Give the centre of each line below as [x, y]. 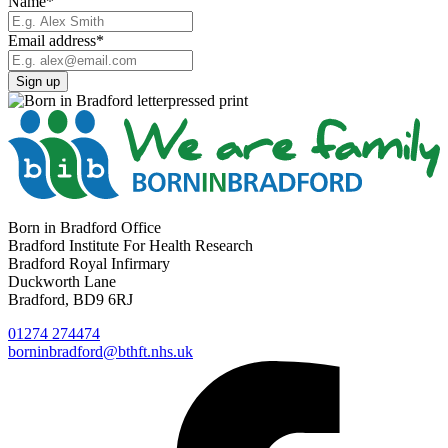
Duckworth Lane [62, 281]
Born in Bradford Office [84, 227]
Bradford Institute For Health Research [130, 245]
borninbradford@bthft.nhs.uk [100, 351]
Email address [52, 41]
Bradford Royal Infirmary [89, 263]
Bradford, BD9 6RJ [70, 299]
